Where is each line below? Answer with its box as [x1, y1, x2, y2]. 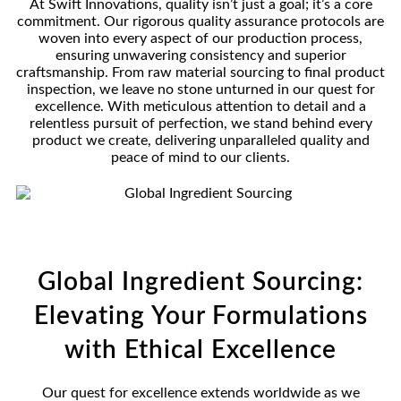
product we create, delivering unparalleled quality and [31, 133, 370, 149]
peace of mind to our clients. [111, 150, 290, 166]
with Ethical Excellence [64, 337, 337, 363]
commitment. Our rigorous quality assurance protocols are [17, 14, 384, 30]
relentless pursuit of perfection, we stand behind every [29, 116, 372, 132]
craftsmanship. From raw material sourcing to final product [16, 65, 385, 81]
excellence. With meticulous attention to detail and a [35, 99, 366, 115]
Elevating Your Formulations [33, 303, 368, 328]
